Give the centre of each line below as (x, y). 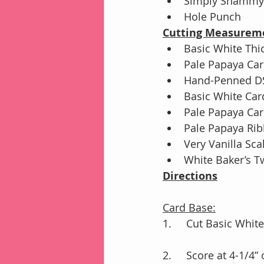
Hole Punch (212, 16)
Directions (190, 176)
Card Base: (189, 207)
